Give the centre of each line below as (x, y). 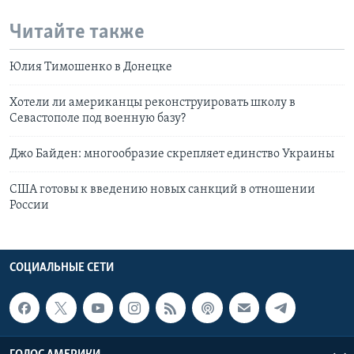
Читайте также (77, 32)
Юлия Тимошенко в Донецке (91, 68)
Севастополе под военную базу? (98, 119)
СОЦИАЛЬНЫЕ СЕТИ (62, 268)
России (29, 206)
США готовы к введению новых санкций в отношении (162, 190)
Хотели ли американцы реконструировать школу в (153, 103)
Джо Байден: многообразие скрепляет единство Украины (172, 154)
